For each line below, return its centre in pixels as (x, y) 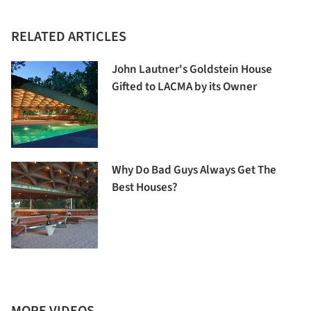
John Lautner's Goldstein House (192, 69)
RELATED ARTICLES (69, 36)
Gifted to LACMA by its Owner (184, 86)
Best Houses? (145, 187)
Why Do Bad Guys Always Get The (194, 170)
